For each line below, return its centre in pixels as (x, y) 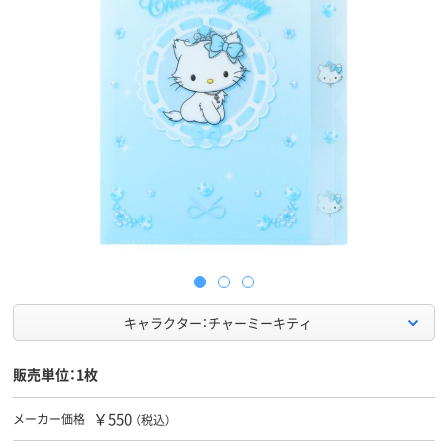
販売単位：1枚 (55, 374)
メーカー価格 (49, 419)
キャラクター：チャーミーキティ (217, 323)
